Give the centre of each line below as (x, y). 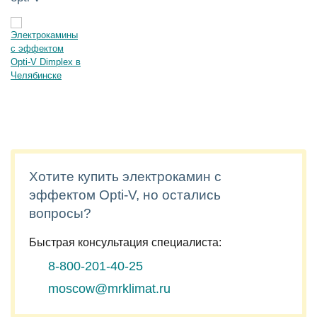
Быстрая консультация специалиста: (125, 242)
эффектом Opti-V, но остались (125, 195)
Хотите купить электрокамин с (125, 177)
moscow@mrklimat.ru (109, 289)
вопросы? (60, 213)
